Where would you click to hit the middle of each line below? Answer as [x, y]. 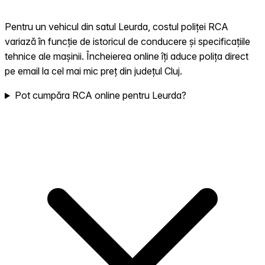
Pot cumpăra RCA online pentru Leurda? [100, 96]
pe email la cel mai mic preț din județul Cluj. [93, 71]
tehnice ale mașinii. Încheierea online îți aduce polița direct [127, 56]
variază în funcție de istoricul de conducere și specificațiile [127, 42]
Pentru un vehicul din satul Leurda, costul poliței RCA [117, 27]
